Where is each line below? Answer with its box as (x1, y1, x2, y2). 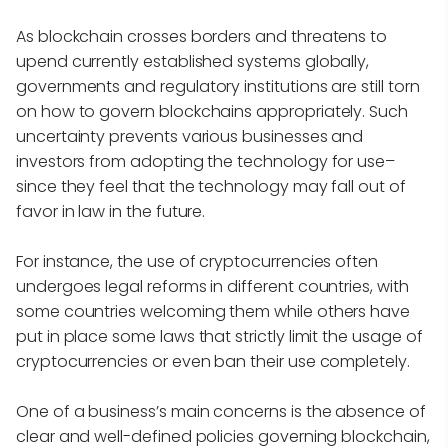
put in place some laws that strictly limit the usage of (16, 325, 423, 349)
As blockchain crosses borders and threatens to (16, 25, 388, 49)
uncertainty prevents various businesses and (16, 125, 364, 149)
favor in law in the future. (16, 200, 206, 224)
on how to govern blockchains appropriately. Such (16, 100, 408, 124)
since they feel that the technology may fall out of (16, 175, 406, 199)
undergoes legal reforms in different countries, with (16, 275, 409, 299)
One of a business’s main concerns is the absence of (16, 400, 426, 424)
